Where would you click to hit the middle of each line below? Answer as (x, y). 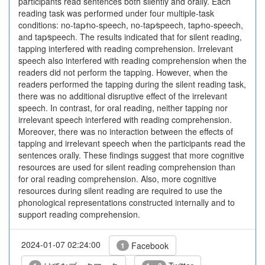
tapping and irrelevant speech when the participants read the (132, 143)
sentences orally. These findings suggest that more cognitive (131, 155)
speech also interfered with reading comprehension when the (132, 60)
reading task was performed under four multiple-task (116, 13)
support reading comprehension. (79, 214)
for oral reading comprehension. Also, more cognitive (117, 179)
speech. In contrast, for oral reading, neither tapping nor (123, 108)
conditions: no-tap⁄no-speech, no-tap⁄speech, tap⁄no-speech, (131, 25)
